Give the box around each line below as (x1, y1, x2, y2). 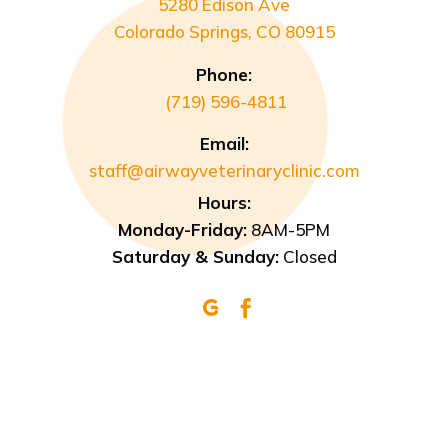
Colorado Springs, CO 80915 (113, 21, 335, 43)
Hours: (197, 192, 251, 214)
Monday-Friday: (118, 219, 247, 241)
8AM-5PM (247, 219, 330, 241)
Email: (199, 133, 249, 155)
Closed (278, 246, 337, 268)
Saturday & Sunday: (111, 246, 279, 268)
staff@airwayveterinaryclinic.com (88, 160, 360, 182)
